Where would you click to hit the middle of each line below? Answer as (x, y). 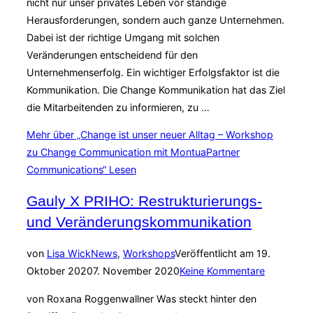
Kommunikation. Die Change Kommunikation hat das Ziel (156, 89)
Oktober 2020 (60, 271)
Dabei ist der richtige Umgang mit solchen (123, 37)
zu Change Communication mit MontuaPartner (133, 152)
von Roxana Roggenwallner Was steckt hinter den (141, 298)
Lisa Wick (69, 254)
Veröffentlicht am (214, 254)
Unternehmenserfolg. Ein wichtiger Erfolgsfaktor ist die (153, 72)
